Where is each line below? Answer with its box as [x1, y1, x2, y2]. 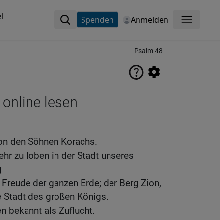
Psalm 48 [134, 47, 163, 55]
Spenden [81, 14, 114, 25]
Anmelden [130, 14, 168, 25]
